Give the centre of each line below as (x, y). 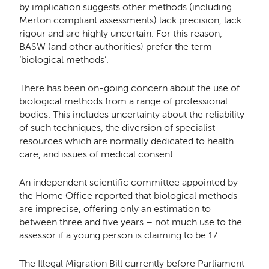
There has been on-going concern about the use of (129, 88)
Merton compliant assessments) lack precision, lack (130, 20)
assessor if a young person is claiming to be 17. (119, 235)
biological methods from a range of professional (123, 101)
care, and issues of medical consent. (97, 154)
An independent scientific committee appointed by (128, 183)
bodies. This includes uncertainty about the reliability (131, 114)
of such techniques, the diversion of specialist (117, 127)
